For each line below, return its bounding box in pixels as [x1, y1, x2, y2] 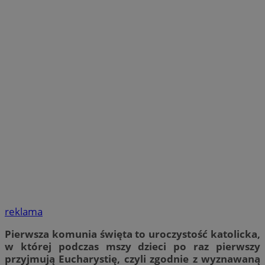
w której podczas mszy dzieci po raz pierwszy [5, 240, 260, 254]
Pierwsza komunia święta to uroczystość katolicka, [5, 227, 260, 241]
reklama [5, 205, 43, 219]
